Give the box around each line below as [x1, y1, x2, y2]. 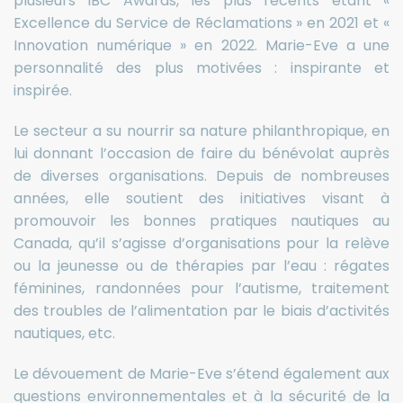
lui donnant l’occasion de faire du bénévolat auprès [13, 143, 390, 165]
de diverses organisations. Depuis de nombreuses [13, 166, 390, 187]
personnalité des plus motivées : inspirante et [13, 58, 390, 79]
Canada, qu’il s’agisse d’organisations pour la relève [13, 233, 390, 255]
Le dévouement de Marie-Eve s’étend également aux [13, 363, 390, 385]
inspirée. [13, 80, 72, 102]
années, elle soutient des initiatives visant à [13, 188, 390, 210]
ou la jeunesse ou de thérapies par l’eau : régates [13, 255, 390, 277]
